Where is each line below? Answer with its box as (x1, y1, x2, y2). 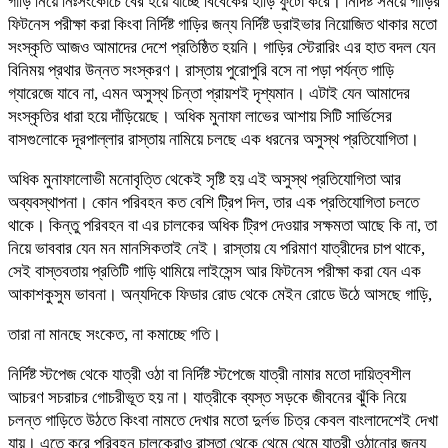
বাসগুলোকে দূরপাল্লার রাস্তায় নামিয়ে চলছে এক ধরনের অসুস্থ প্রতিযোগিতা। (8, 129, 419, 149)
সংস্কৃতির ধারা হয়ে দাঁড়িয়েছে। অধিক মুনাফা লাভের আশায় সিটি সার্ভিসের (8, 106, 392, 126)
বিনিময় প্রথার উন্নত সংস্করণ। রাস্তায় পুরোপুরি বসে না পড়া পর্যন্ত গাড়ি (8, 60, 394, 80)
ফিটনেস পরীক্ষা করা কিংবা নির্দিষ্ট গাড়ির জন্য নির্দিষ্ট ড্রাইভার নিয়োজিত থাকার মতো (8, 14, 437, 34)
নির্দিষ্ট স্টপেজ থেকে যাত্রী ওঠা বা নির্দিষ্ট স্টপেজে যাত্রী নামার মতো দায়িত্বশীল (8, 364, 411, 384)
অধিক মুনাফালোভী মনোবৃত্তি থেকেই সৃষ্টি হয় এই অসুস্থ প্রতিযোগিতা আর (8, 169, 401, 189)
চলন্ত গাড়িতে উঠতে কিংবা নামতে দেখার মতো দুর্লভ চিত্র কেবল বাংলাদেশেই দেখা (8, 410, 438, 430)
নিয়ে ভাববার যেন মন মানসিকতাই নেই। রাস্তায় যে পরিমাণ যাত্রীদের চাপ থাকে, (8, 238, 425, 258)
